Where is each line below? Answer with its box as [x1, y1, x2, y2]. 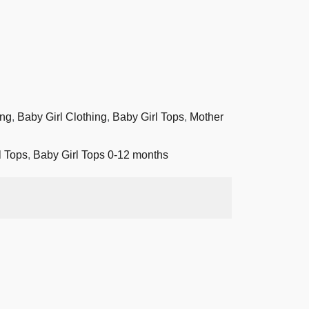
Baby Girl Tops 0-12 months [33, 149, 168, 161]
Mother [190, 111, 223, 123]
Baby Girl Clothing [17, 111, 107, 123]
